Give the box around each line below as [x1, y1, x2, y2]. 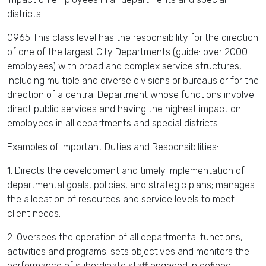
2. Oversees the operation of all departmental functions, [7, 232, 243, 243]
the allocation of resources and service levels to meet [7, 194, 235, 205]
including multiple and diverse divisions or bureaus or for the [7, 75, 259, 86]
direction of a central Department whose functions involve [7, 89, 254, 100]
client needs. [7, 208, 61, 219]
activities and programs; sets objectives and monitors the [7, 246, 249, 257]
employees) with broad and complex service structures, [7, 61, 242, 72]
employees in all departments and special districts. [7, 118, 220, 129]
